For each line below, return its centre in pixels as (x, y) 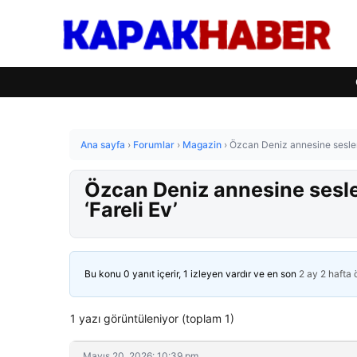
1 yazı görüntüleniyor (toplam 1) (152, 318)
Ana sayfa (103, 145)
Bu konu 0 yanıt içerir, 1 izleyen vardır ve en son (192, 274)
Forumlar (154, 145)
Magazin (202, 145)
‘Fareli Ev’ (131, 210)
